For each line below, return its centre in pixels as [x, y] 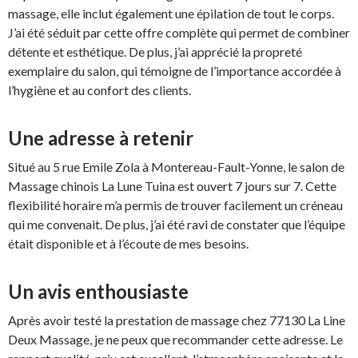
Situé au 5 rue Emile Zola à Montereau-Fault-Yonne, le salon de [176, 166]
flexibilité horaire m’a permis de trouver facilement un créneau [175, 205]
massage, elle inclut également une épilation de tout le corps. [171, 13]
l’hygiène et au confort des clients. [99, 89]
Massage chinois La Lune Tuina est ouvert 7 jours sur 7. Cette [172, 185]
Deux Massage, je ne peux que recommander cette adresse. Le [175, 339]
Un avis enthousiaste [98, 291]
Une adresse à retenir [101, 137]
